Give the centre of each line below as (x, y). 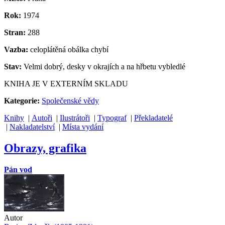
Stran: (15, 33)
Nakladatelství (32, 127)
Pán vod (18, 170)
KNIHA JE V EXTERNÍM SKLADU (66, 84)
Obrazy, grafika (45, 148)
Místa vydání (83, 127)
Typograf (112, 118)
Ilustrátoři (75, 118)
